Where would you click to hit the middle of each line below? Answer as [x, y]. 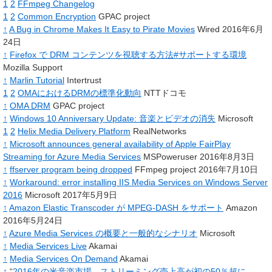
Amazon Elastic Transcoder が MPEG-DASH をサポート [116, 207]
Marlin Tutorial [37, 80]
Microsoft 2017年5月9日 [70, 195]
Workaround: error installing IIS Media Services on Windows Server [139, 182]
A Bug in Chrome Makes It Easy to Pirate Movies [102, 29]
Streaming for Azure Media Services [72, 156]
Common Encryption [57, 16]
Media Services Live [48, 246]
